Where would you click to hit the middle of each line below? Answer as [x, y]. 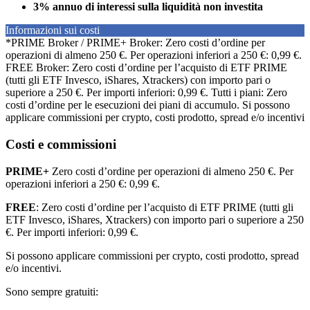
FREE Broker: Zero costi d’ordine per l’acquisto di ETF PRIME [146, 68]
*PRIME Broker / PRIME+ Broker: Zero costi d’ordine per [135, 43]
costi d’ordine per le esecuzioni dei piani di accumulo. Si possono [148, 105]
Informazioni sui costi [53, 30]
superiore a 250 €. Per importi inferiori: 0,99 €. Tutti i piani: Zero [146, 93]
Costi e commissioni [61, 145]
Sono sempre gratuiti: [52, 291]
